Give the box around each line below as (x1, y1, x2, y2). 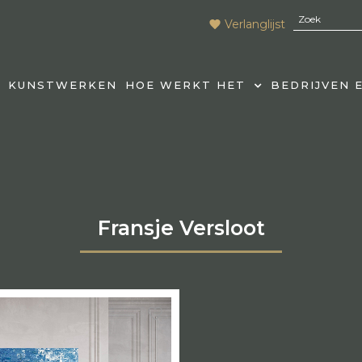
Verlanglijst (225, 16, 285, 32)
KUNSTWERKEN (7, 78, 117, 91)
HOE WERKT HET (124, 78, 246, 91)
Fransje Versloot (97, 216, 265, 240)
